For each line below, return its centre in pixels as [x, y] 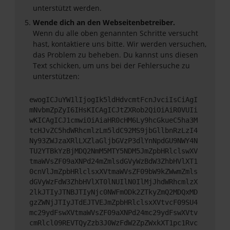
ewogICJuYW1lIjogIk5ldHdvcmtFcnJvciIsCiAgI [113, 99]
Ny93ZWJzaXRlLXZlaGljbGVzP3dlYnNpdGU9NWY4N [113, 140]
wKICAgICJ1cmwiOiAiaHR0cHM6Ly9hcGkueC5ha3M [113, 120]
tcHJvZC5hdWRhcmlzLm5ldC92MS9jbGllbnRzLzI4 [113, 130]
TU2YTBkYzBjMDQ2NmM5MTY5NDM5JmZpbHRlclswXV [113, 151]
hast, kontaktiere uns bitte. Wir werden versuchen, [120, 44]
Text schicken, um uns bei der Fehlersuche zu [111, 65]
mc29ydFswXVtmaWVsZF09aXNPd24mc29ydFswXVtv [113, 212]
